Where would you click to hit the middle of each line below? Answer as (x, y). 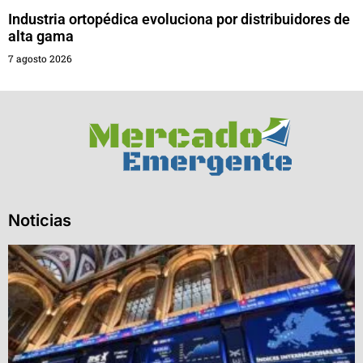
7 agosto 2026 (40, 59)
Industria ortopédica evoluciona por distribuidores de (179, 19)
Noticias (40, 221)
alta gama (41, 36)
